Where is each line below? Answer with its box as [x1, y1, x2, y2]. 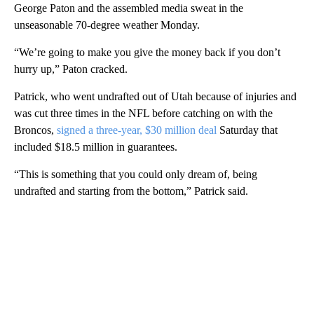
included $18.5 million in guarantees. [14, 141, 177, 153]
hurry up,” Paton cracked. [14, 63, 128, 76]
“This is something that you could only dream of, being [14, 168, 257, 181]
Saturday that [219, 124, 278, 137]
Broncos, [14, 124, 57, 137]
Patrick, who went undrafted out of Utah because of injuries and [14, 90, 296, 103]
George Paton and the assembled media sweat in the [14, 2, 243, 15]
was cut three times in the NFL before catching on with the [14, 107, 273, 120]
